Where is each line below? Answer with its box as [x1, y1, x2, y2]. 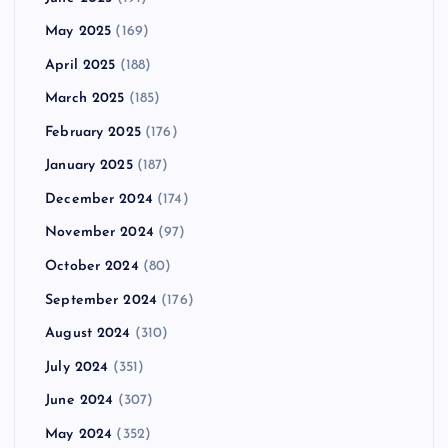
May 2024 [45, 426, 113, 442]
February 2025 [45, 125, 141, 140]
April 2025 [45, 57, 116, 73]
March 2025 [45, 91, 125, 107]
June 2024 [45, 393, 114, 409]
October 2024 [45, 259, 139, 275]
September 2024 [45, 292, 158, 308]
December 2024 [45, 192, 153, 208]
